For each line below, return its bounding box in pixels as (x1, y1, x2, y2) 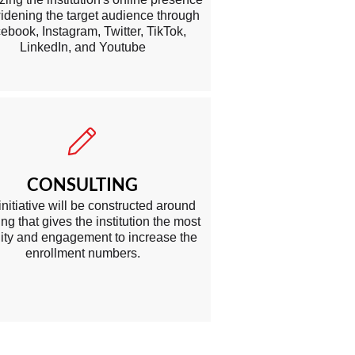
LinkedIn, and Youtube (20, 40, 146, 54)
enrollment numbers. (25, 246, 140, 260)
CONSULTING (27, 174, 138, 195)
